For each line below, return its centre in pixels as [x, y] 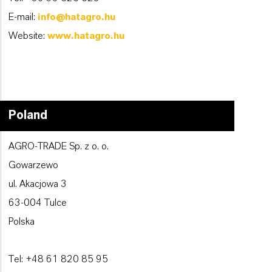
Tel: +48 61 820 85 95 [58, 260]
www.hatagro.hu [86, 36]
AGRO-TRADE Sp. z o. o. [59, 147]
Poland [28, 116]
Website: [28, 36]
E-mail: [23, 17]
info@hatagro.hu [77, 17]
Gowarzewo [33, 165]
